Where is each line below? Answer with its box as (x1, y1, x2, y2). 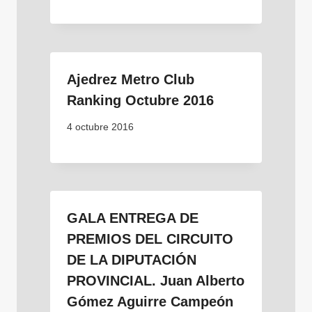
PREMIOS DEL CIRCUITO (67, 231, 233, 247)
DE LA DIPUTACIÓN (67, 252, 196, 268)
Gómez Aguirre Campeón (67, 294, 233, 310)
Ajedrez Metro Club (67, 71, 194, 87)
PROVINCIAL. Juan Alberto (67, 273, 244, 289)
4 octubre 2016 (67, 122, 134, 133)
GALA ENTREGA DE (67, 210, 198, 226)
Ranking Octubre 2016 (67, 92, 214, 108)
